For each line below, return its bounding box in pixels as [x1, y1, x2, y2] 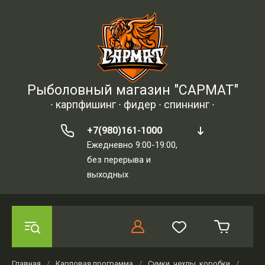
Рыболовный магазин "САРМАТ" [27, 82, 238, 98]
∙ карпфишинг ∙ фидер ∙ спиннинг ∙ [50, 98, 215, 111]
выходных [87, 169, 128, 180]
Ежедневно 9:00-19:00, [87, 140, 177, 150]
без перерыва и [87, 154, 151, 165]
